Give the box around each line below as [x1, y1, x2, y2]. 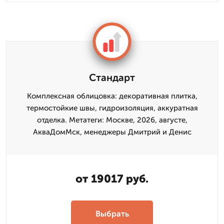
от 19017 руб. [75, 172, 148, 185]
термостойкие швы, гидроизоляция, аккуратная [26, 103, 198, 112]
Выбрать [95, 208, 129, 218]
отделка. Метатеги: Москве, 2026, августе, [36, 115, 187, 124]
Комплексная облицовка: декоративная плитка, [26, 91, 197, 100]
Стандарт [89, 71, 135, 83]
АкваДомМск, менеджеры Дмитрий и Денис [32, 127, 191, 136]
